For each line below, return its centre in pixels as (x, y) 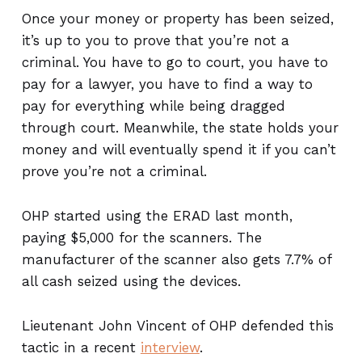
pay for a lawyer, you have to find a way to (167, 84)
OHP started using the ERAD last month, (157, 216)
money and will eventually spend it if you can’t (179, 149)
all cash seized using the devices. (131, 281)
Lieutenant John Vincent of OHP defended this (177, 326)
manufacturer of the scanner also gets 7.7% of (176, 259)
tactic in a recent (81, 347)
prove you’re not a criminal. (114, 171)
